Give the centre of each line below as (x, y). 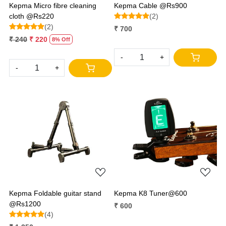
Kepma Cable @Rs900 (151, 5)
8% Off (61, 40)
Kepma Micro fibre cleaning (53, 5)
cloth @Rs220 (32, 16)
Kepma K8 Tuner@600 (151, 193)
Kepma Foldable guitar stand (55, 193)
